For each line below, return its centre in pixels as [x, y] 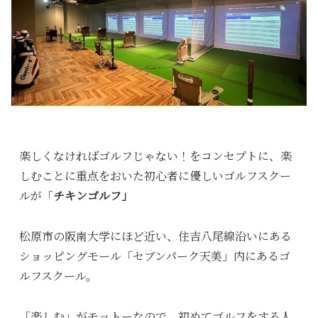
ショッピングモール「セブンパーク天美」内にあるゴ [154, 256]
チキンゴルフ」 [93, 196]
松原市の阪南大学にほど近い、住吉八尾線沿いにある [155, 236]
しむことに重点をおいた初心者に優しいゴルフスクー [155, 176]
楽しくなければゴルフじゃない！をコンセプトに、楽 [155, 156]
